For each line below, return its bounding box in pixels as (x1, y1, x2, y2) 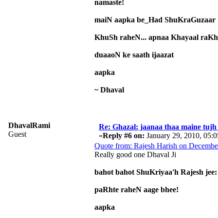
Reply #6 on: (103, 131, 145, 140)
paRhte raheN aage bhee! (94, 185, 179, 194)
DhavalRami (8, 121, 50, 129)
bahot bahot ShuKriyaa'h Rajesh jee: (94, 167, 217, 176)
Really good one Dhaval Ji (94, 150, 176, 159)
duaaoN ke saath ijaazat (94, 50, 174, 59)
